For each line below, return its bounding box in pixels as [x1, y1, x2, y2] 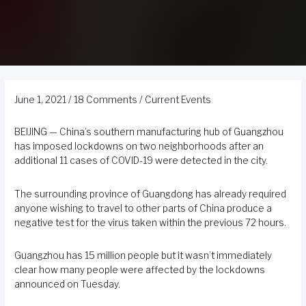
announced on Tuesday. [14, 279, 121, 290]
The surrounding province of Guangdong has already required [14, 188, 287, 199]
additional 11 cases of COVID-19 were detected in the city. [14, 155, 268, 167]
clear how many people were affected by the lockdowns [14, 264, 266, 276]
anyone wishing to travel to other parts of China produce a [14, 202, 273, 214]
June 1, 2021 [14, 94, 67, 106]
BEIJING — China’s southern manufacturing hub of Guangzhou [14, 126, 284, 138]
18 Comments [74, 94, 138, 106]
